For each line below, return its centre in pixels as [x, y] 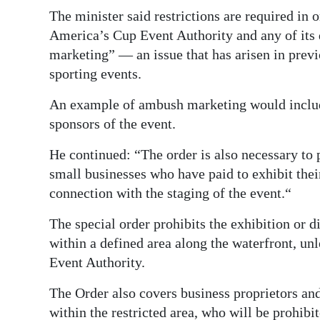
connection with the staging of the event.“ [170, 193]
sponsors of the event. [112, 124]
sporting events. [95, 74]
